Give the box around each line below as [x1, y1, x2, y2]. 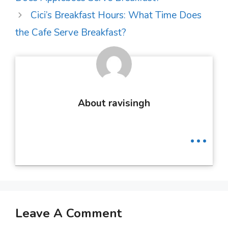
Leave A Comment [15, 205, 122, 222]
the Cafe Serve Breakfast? [15, 26, 126, 40]
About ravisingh [78, 97, 150, 110]
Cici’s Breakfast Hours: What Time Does [31, 9, 202, 22]
